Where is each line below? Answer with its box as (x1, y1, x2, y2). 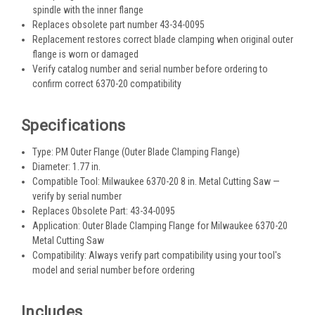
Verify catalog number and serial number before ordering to (32, 63, 269, 75)
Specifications (21, 117, 126, 135)
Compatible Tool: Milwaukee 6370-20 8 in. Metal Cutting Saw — (32, 176, 281, 188)
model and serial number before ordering (32, 264, 195, 276)
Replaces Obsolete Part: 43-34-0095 (32, 205, 176, 217)
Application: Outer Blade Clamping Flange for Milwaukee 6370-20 (32, 220, 288, 232)
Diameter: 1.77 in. (32, 161, 101, 173)
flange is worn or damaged (32, 49, 139, 60)
